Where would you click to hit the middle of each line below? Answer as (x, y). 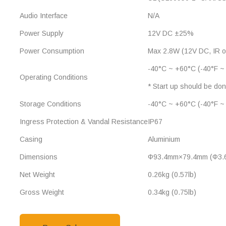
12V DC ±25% (171, 33)
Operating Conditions (54, 77)
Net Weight (37, 175)
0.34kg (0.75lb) (172, 192)
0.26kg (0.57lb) (172, 175)
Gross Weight (42, 192)
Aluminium (164, 139)
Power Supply (42, 33)
